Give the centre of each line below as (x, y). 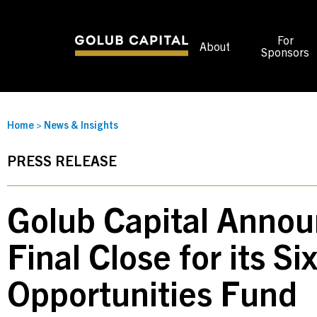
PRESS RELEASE (62, 160)
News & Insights (81, 125)
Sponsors (286, 52)
